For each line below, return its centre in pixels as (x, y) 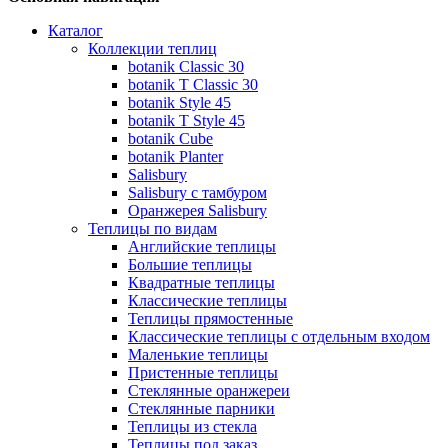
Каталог (75, 30)
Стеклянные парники (201, 408)
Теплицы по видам (152, 228)
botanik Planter (175, 156)
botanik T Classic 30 (193, 84)
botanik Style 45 (179, 102)
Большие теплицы (190, 264)
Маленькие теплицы (198, 354)
